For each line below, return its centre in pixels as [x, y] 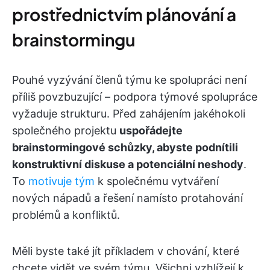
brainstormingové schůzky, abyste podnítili [125, 148]
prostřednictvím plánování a [124, 14]
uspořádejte [151, 131]
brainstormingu [74, 40]
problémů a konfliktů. [66, 215]
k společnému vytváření [157, 181]
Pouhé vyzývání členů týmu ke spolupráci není [129, 80]
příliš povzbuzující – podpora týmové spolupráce [135, 97]
